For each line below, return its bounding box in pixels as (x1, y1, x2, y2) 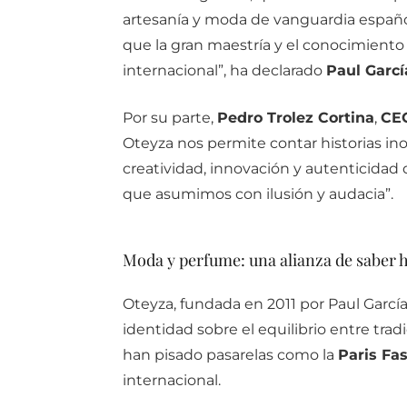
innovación (209, 160, 293, 178)
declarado (251, 62, 326, 80)
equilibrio (257, 321, 330, 339)
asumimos (154, 185, 235, 203)
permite (206, 134, 270, 153)
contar (269, 134, 321, 153)
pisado (154, 346, 206, 364)
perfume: (178, 249, 249, 272)
